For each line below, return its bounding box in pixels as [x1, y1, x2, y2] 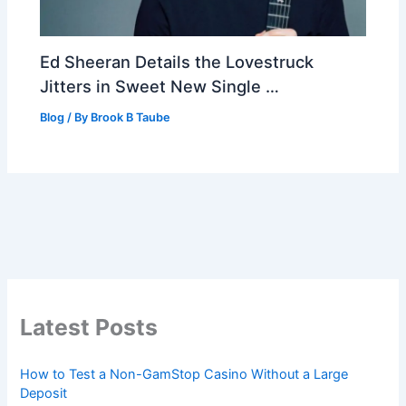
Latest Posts [20, 313, 159, 341]
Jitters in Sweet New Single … [40, 76, 280, 97]
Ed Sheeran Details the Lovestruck [40, 52, 314, 72]
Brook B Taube [91, 110, 171, 124]
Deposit [20, 385, 68, 402]
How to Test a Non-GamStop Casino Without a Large [20, 366, 349, 383]
